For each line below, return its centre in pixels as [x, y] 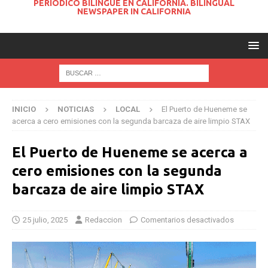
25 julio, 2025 [45, 220]
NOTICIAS [76, 109]
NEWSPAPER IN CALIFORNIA [134, 12]
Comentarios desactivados [187, 220]
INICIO [24, 109]
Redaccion [103, 220]
